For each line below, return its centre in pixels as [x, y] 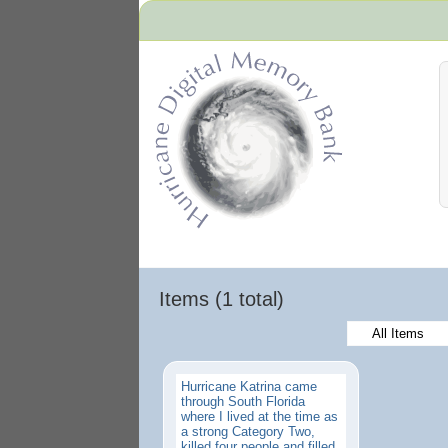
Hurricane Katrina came [249, 386]
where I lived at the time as [259, 416]
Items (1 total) [221, 299]
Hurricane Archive [182, 235]
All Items [397, 333]
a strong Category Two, [248, 431]
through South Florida [243, 401]
